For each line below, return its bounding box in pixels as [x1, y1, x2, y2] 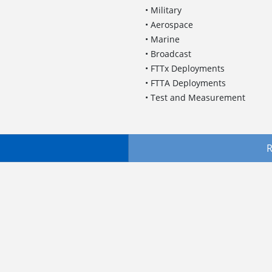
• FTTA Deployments [145, 76, 226, 89]
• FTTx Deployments [145, 62, 225, 74]
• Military [145, 4, 182, 16]
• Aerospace [145, 18, 193, 30]
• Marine [145, 33, 180, 45]
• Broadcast [145, 47, 191, 59]
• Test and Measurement [145, 91, 245, 103]
